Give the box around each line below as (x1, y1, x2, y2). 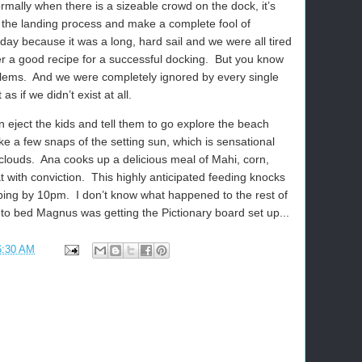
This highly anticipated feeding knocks (91, 170, 285, 183)
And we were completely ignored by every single (32, 70, 279, 83)
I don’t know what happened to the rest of (76, 188, 288, 201)
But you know (215, 53, 284, 65)
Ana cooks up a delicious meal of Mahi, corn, (40, 153, 269, 166)
